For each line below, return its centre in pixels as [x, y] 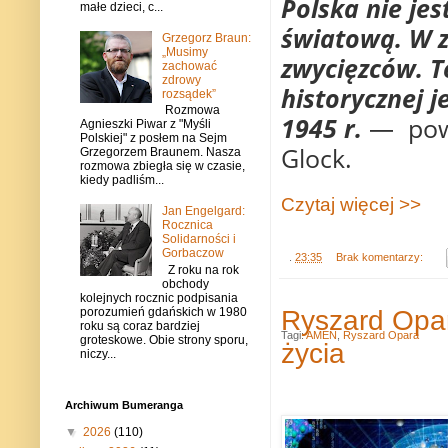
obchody [185, 283]
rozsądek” [188, 94]
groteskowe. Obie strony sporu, [164, 339]
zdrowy [181, 80]
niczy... [98, 353]
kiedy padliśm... [122, 180]
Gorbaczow [192, 253]
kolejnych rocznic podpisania [159, 297]
